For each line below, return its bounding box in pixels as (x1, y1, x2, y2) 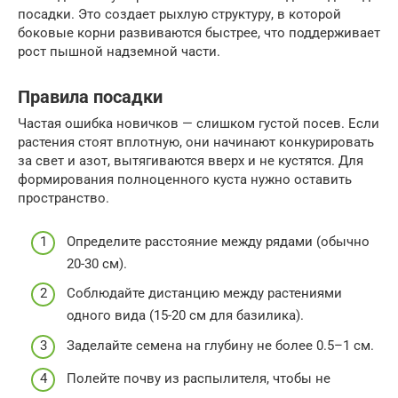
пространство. (18, 190, 109, 207)
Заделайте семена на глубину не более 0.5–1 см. (67, 337, 374, 354)
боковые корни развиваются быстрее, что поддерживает (18, 25, 380, 42)
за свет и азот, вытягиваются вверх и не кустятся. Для (18, 153, 363, 170)
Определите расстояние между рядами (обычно (67, 233, 370, 250)
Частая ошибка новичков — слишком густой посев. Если (18, 115, 379, 132)
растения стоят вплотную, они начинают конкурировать (18, 134, 374, 151)
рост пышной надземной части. (18, 44, 220, 60)
